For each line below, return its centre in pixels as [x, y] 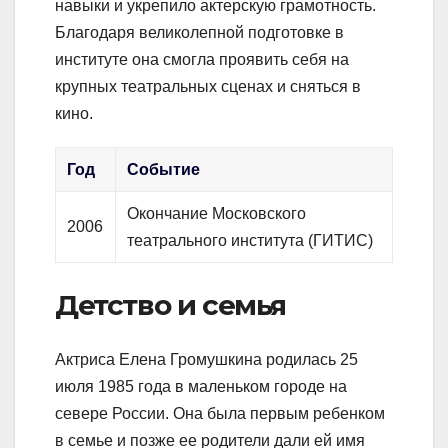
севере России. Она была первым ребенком [220, 413]
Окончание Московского [217, 214]
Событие [164, 170]
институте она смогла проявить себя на [202, 60]
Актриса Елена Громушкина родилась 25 [206, 359]
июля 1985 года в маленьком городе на [201, 386]
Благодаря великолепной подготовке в [199, 33]
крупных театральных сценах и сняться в [208, 87]
